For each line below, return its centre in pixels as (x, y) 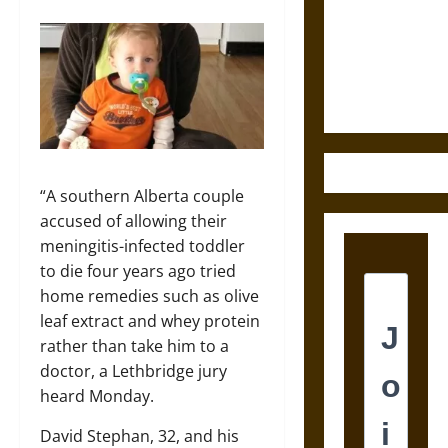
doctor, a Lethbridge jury (133, 370)
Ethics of (371, 50)
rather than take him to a (134, 345)
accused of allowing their (133, 220)
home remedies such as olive (149, 295)
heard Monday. (97, 395)
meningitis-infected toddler (142, 245)
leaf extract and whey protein (150, 320)
